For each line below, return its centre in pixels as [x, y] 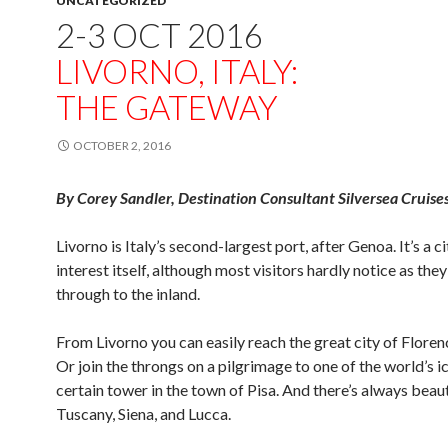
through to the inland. [128, 293]
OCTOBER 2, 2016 [122, 145]
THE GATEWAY [167, 107]
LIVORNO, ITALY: [177, 71]
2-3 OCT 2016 [159, 35]
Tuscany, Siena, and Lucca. [143, 413]
